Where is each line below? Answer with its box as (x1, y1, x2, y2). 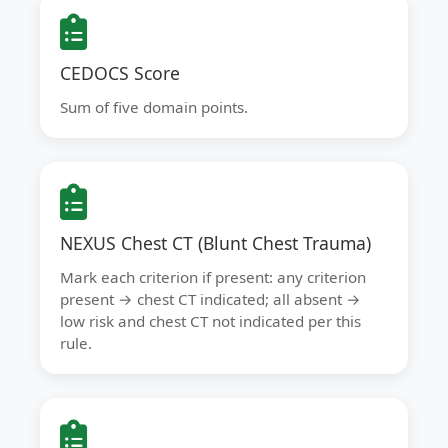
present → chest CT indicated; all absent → (60, 289, 361, 309)
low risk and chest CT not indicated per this (60, 311, 361, 331)
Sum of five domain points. (60, 97, 248, 117)
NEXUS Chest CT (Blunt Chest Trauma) (60, 231, 371, 255)
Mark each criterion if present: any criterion (60, 267, 366, 287)
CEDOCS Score (60, 61, 180, 85)
